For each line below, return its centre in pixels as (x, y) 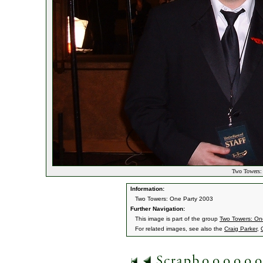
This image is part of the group (177, 219)
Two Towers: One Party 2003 (174, 199)
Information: (146, 189)
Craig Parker (241, 229)
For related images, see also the (180, 229)
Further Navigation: (157, 209)
